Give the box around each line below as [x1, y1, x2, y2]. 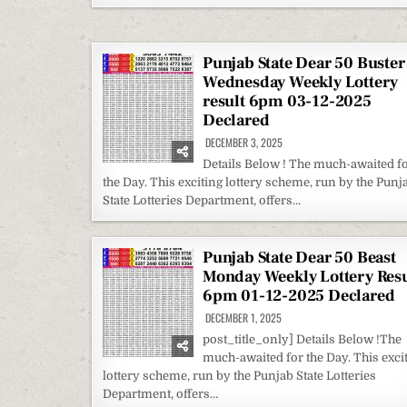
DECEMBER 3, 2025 [203, 134, 283, 150]
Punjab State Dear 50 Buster [203, 53, 405, 74]
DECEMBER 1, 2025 [203, 310, 282, 325]
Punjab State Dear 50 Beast [203, 247, 396, 268]
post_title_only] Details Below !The [203, 333, 402, 346]
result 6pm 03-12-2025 [203, 91, 372, 112]
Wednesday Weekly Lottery [203, 72, 399, 93]
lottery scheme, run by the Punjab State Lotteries [103, 369, 376, 382]
